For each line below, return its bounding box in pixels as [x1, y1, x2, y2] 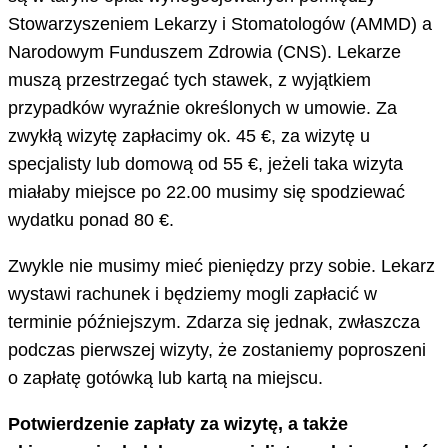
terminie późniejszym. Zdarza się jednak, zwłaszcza [8, 311, 420, 332]
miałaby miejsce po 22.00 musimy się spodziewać [8, 181, 405, 202]
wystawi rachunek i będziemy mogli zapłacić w [8, 283, 377, 304]
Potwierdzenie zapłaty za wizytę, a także [8, 413, 348, 434]
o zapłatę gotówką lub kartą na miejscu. [8, 367, 323, 388]
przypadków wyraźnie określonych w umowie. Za [8, 97, 397, 118]
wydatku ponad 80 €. [8, 209, 174, 230]
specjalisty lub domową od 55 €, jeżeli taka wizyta [8, 153, 403, 174]
